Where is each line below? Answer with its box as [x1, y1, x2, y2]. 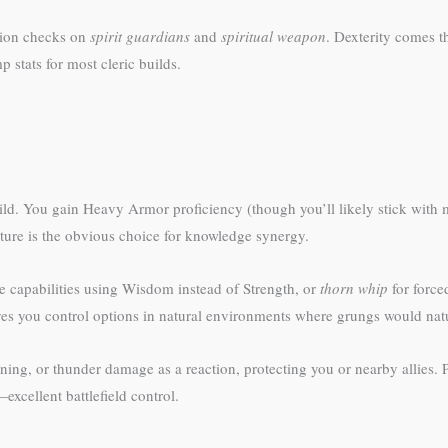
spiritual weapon [221, 25, 326, 46]
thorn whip [320, 278, 388, 298]
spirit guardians [90, 25, 190, 46]
